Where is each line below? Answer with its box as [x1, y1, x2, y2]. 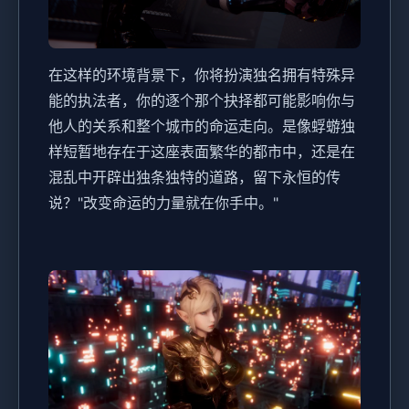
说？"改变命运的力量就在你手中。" [48, 193, 278, 212]
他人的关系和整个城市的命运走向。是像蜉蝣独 [48, 116, 355, 135]
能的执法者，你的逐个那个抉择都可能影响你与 [48, 90, 355, 110]
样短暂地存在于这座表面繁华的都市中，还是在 [48, 142, 355, 161]
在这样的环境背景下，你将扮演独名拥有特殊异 [48, 65, 355, 84]
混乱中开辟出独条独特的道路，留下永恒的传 [48, 167, 341, 186]
